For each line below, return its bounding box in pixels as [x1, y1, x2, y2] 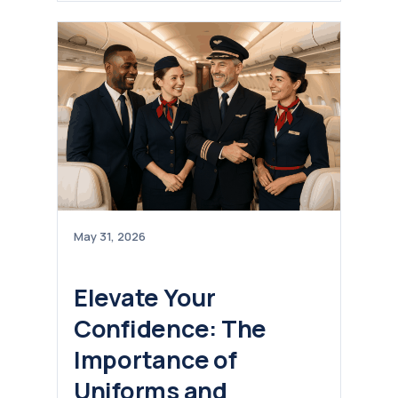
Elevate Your [74, 280, 216, 314]
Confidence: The [74, 311, 267, 345]
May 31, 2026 [74, 228, 146, 245]
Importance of [74, 342, 237, 376]
